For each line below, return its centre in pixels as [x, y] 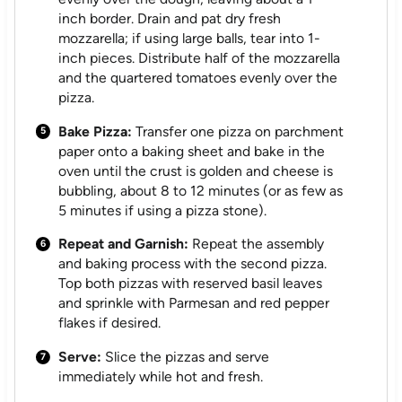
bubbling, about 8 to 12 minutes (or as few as [201, 190]
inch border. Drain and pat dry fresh [170, 18]
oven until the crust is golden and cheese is [196, 170]
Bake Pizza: [96, 131]
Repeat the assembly [257, 244]
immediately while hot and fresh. [161, 377]
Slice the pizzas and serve [186, 357]
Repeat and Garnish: [124, 244]
